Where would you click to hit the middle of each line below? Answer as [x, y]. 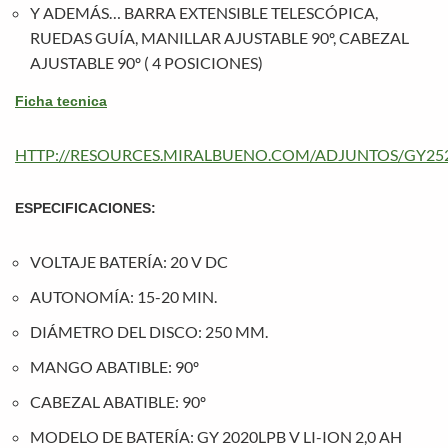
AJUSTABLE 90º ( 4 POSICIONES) [146, 62]
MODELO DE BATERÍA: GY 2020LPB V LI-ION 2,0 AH [216, 436]
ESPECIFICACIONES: [85, 208]
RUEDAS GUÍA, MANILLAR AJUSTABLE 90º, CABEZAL [219, 37]
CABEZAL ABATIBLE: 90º [118, 401]
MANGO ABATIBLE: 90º [114, 366]
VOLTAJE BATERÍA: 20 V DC [129, 261]
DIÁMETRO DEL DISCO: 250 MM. [149, 331]
